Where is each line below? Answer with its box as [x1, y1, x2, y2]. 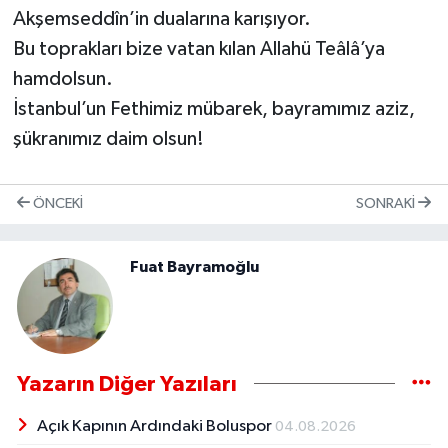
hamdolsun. [12, 68, 113, 89]
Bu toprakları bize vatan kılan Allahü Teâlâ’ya [12, 38, 385, 59]
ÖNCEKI [30, 196, 83, 212]
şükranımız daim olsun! [12, 128, 204, 149]
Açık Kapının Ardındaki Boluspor [36, 417, 275, 435]
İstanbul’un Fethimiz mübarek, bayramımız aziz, [12, 98, 415, 119]
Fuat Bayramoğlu [130, 258, 259, 275]
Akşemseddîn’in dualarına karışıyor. [12, 8, 311, 29]
